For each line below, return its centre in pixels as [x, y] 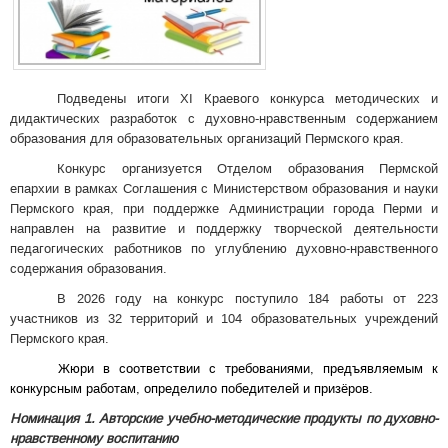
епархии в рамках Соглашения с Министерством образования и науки [224, 189]
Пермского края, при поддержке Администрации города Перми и [224, 209]
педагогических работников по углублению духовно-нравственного [224, 249]
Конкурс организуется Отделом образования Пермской [247, 169]
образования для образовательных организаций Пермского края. [207, 139]
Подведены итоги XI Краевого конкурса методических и [247, 99]
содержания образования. [88, 269]
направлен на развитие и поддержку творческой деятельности [224, 229]
